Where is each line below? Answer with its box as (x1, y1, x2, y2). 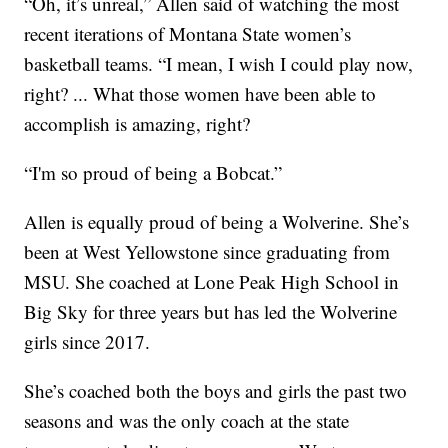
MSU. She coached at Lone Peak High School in (24, 269, 400, 295)
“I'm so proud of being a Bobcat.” (24, 160, 283, 186)
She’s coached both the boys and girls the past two (24, 378, 408, 404)
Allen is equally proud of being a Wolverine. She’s (24, 209, 410, 235)
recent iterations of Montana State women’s (24, 21, 352, 47)
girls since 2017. (24, 329, 151, 355)
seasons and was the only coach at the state (24, 408, 350, 434)
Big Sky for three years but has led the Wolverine (24, 299, 398, 325)
